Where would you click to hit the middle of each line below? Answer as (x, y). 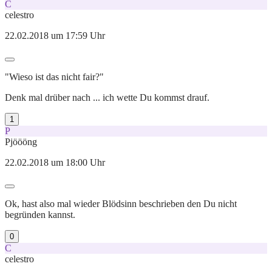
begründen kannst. (40, 214)
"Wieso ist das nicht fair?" (54, 76)
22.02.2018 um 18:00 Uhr (55, 162)
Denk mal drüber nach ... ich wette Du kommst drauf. (107, 97)
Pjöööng (21, 141)
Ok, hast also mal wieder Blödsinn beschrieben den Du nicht (121, 203)
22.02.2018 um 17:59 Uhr (55, 35)
